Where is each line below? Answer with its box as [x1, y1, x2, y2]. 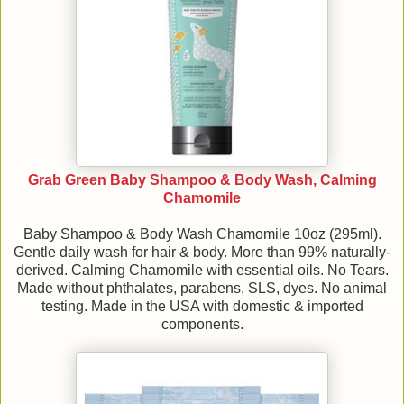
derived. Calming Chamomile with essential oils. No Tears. [15, 262, 389, 279]
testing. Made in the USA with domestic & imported [41, 298, 363, 315]
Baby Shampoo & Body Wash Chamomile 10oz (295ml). [23, 226, 381, 243]
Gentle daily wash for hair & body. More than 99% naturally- [14, 244, 390, 261]
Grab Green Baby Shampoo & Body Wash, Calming [27, 172, 377, 188]
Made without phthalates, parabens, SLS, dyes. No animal [17, 280, 387, 297]
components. [161, 317, 243, 333]
